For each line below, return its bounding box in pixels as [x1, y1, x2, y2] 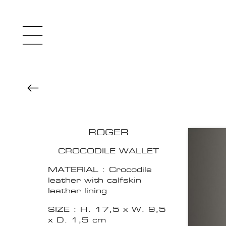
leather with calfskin [48, 175, 141, 185]
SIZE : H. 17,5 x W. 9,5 [48, 204, 166, 214]
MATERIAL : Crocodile [48, 164, 152, 175]
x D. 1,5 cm [48, 215, 106, 225]
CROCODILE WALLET [58, 146, 159, 156]
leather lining [48, 186, 107, 196]
